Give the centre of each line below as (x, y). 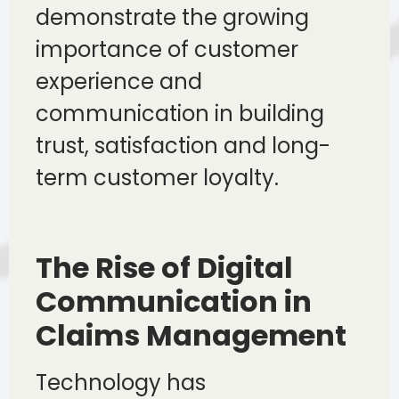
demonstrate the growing (172, 17)
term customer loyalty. (157, 177)
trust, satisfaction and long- (183, 145)
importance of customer (167, 49)
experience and (119, 81)
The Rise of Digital (164, 268)
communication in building (180, 113)
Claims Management (191, 336)
